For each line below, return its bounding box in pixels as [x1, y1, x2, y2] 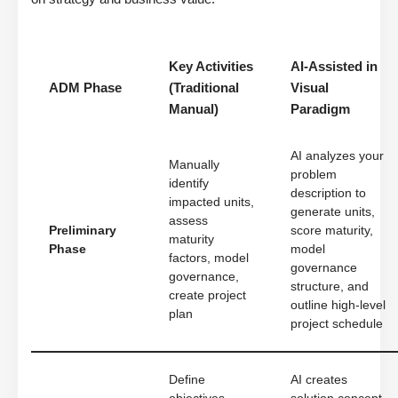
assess [169, 214, 208, 228]
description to [291, 187, 366, 201]
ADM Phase [49, 80, 122, 96]
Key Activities [169, 59, 253, 75]
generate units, [291, 205, 375, 219]
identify [169, 177, 209, 191]
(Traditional [169, 80, 239, 96]
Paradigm [291, 101, 350, 117]
